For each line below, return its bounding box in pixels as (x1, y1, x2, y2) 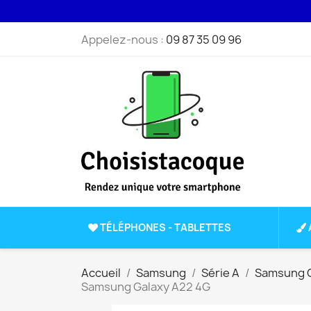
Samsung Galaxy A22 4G (81, 279, 210, 295)
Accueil (81, 265, 121, 281)
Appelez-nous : (81, 32, 166, 47)
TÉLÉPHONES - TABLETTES (100, 221, 231, 235)
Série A (201, 265, 239, 281)
